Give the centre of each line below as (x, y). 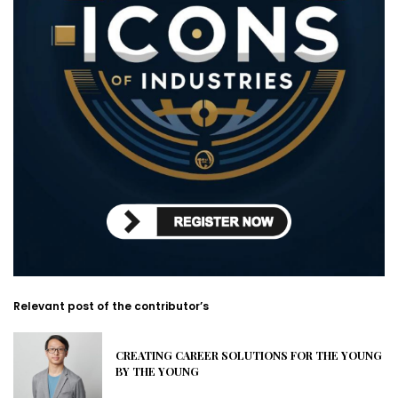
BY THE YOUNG (157, 372)
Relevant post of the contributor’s (111, 306)
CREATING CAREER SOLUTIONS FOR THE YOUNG (249, 356)
